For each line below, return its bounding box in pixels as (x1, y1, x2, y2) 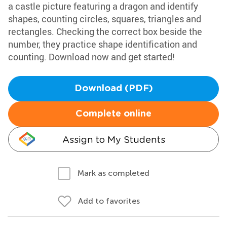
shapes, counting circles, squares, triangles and (8, 13, 201, 25)
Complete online (75, 109, 152, 119)
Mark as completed (78, 168, 149, 178)
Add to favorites (78, 196, 140, 206)
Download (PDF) (74, 84, 153, 93)
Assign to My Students (62, 134, 165, 145)
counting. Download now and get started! (8, 51, 175, 63)
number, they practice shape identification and (8, 38, 197, 50)
